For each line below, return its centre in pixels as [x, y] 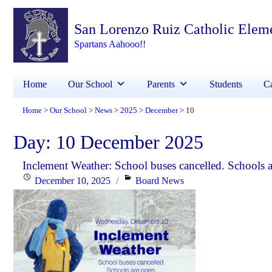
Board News [160, 181]
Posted [35, 180]
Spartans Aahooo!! [110, 44]
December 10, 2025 [73, 181]
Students [226, 84]
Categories [143, 180]
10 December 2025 [130, 142]
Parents [161, 84]
